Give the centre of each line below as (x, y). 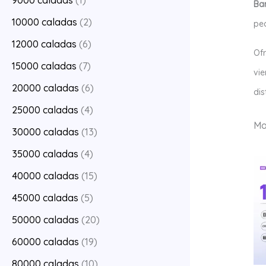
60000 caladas (45, 242)
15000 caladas (44, 66)
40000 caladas (45, 176)
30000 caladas (45, 132)
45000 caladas (45, 198)
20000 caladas (45, 88)
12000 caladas (44, 44)
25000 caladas (45, 110)
